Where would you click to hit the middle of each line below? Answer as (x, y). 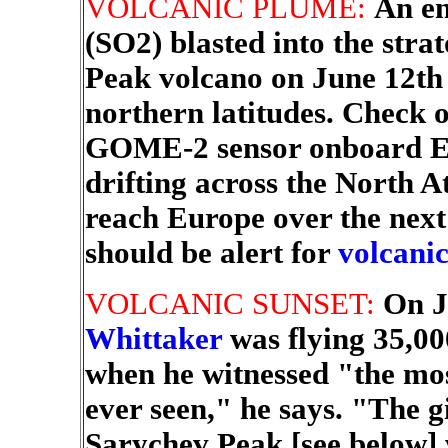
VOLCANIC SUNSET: (233, 304)
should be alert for (211, 253)
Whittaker (153, 339)
